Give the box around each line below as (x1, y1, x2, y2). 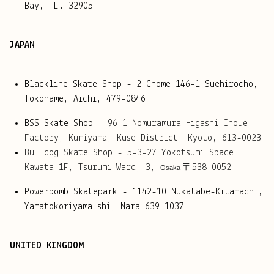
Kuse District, (117, 133, 188, 144)
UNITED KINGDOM (10, 241, 84, 251)
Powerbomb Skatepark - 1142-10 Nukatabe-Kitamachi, (24, 187, 263, 198)
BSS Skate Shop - (24, 119, 108, 129)
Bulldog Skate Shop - (24, 148, 127, 158)
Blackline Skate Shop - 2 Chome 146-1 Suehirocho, (24, 80, 258, 90)
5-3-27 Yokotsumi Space (127, 148, 234, 158)
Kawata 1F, (24, 163, 78, 173)
